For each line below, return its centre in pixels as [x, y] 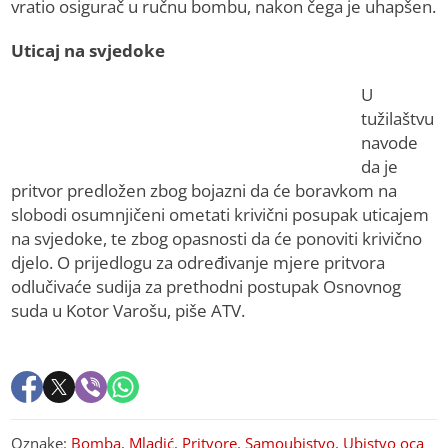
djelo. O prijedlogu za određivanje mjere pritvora [198, 263]
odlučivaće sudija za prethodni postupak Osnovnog [206, 287]
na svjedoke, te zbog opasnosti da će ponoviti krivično [217, 239]
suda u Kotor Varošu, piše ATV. [128, 311]
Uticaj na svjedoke [88, 51]
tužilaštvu [398, 119]
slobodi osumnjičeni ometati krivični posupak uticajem [220, 215]
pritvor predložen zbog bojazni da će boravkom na [204, 191]
